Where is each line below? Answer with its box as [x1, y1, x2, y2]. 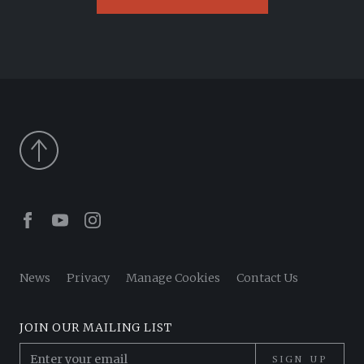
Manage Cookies [126, 271, 220, 286]
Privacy [67, 271, 110, 286]
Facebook [35, 210, 94, 227]
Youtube [67, 210, 121, 227]
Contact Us [236, 271, 298, 286]
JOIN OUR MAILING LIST [19, 320, 172, 336]
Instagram [100, 210, 164, 227]
